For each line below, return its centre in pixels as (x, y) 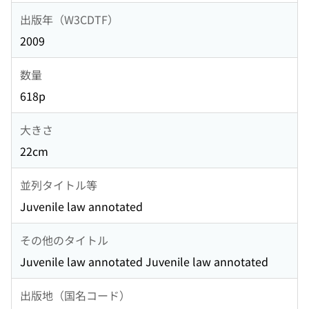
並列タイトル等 (59, 185)
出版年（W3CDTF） (69, 19)
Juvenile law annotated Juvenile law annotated (144, 262)
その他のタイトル (64, 240)
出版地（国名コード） (75, 295)
